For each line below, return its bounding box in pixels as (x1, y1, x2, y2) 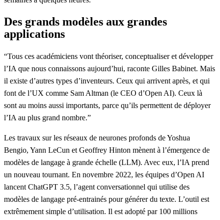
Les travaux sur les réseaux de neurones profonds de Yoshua (4, 133, 190, 142)
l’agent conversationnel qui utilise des (72, 182, 190, 191)
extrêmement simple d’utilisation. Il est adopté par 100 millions (4, 207, 197, 216)
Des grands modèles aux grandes (4, 15, 167, 28)
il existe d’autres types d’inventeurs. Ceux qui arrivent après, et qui (4, 76, 210, 85)
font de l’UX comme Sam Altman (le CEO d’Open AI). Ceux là (4, 88, 202, 97)
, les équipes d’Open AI (131, 170, 204, 179)
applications (4, 27, 65, 40)
